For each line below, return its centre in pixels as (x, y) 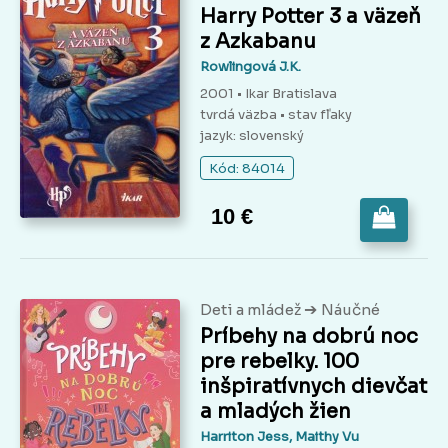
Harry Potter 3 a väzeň (310, 17)
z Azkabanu (258, 42)
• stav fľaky (316, 115)
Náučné (350, 310)
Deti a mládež (252, 310)
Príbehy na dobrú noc (309, 337)
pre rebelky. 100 (279, 362)
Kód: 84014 (247, 169)
